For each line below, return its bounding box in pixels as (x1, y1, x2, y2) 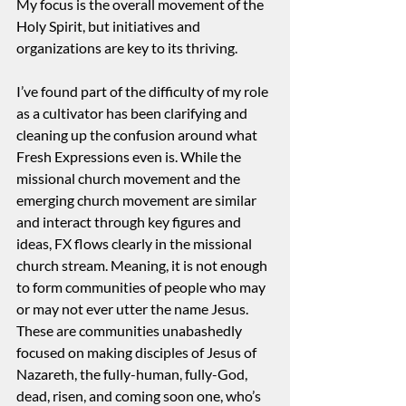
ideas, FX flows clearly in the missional (16, 235, 255, 253)
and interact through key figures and (16, 213, 244, 231)
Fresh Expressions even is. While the (16, 148, 244, 166)
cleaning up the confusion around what (16, 126, 260, 144)
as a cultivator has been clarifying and (16, 104, 250, 122)
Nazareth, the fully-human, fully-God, (16, 365, 250, 383)
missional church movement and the (16, 169, 243, 188)
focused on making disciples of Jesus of (16, 343, 259, 362)
